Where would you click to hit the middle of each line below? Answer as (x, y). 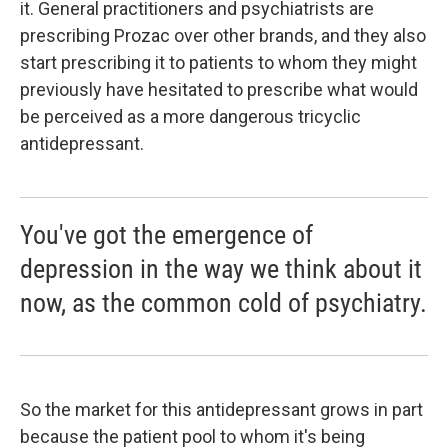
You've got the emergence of (166, 235)
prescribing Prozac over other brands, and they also (223, 35)
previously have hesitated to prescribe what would (219, 89)
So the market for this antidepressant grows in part (221, 409)
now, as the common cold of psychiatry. (223, 303)
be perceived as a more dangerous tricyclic (190, 116)
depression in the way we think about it (221, 269)
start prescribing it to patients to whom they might (218, 62)
